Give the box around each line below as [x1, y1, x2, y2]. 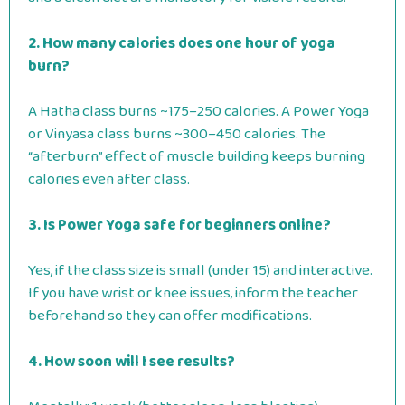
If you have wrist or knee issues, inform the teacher [28, 281, 358, 306]
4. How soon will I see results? [28, 349, 235, 374]
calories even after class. [28, 167, 190, 192]
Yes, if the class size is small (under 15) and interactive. [28, 259, 372, 283]
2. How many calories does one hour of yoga [28, 31, 335, 56]
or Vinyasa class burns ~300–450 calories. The [28, 122, 325, 146]
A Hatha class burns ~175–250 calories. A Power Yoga [28, 99, 369, 124]
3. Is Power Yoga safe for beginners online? [28, 212, 331, 238]
